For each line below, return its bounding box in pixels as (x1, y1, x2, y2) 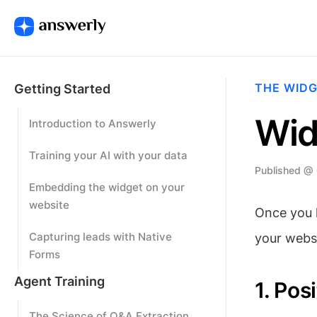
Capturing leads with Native (29, 230, 172, 243)
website (29, 198, 69, 212)
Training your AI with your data (29, 149, 188, 162)
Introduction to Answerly (29, 117, 156, 130)
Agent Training (14, 274, 105, 289)
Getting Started (14, 81, 110, 96)
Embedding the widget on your (29, 180, 185, 194)
